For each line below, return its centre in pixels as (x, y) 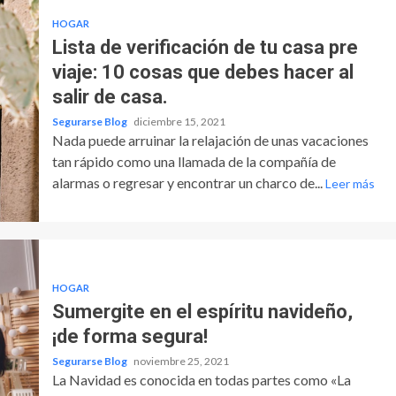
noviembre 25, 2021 (181, 361)
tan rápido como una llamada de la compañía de (194, 161)
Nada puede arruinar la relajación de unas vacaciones (210, 140)
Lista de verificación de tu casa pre (205, 47)
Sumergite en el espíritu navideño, (202, 311)
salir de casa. (110, 96)
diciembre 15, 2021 (179, 121)
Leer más (350, 183)
